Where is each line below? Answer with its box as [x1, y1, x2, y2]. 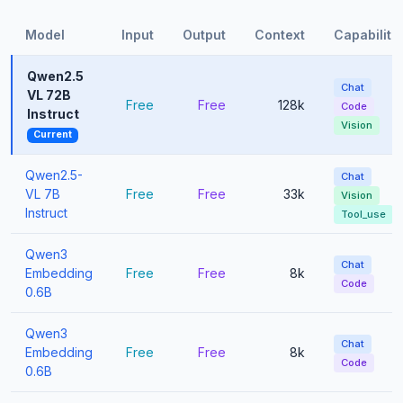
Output [183, 27, 226, 43]
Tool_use [341, 208, 386, 221]
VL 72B [27, 87, 71, 103]
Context [255, 27, 305, 43]
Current [32, 129, 72, 141]
